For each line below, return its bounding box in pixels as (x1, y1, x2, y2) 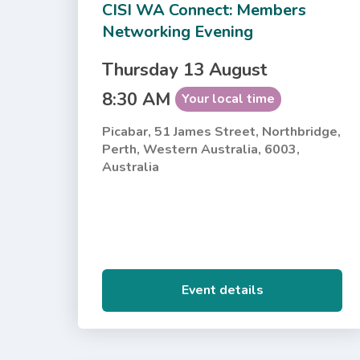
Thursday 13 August (102, 57, 268, 82)
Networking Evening (102, 20, 254, 43)
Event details (181, 280, 264, 299)
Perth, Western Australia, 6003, (102, 140, 301, 158)
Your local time (182, 89, 276, 108)
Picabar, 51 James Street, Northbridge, (102, 122, 342, 141)
